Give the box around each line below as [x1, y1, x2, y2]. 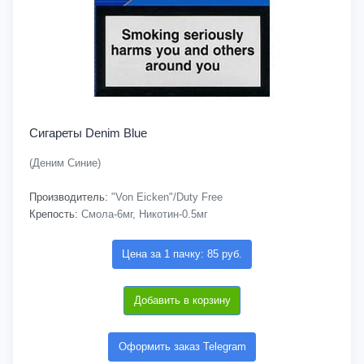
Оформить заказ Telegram [118, 340, 246, 353]
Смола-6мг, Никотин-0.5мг [78, 208, 208, 220]
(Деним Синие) [29, 157, 101, 169]
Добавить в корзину [133, 294, 231, 306]
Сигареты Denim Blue [29, 126, 147, 140]
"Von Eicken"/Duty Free [108, 191, 223, 203]
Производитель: [29, 191, 108, 203]
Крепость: [29, 208, 78, 220]
